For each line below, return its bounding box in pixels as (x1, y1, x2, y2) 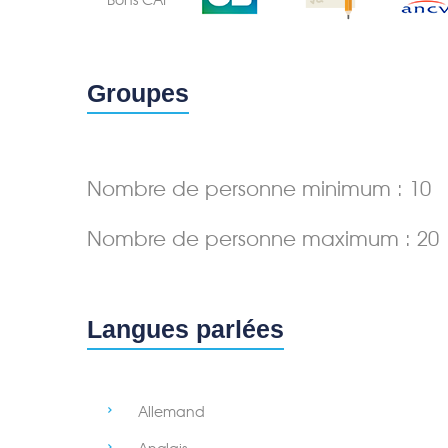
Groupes (87, 78, 189, 107)
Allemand (138, 402, 205, 421)
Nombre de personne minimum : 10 (87, 176, 431, 201)
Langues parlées (87, 314, 284, 343)
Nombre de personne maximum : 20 (87, 226, 439, 251)
